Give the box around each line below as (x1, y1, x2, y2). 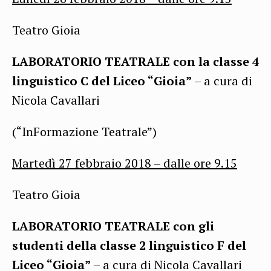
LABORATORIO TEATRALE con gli (12, 217, 214, 234)
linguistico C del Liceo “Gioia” (12, 72, 192, 89)
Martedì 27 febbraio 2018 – (12, 154, 163, 171)
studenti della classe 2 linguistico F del (12, 237, 246, 253)
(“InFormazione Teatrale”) (12, 123, 157, 140)
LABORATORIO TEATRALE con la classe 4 (12, 53, 259, 70)
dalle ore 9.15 (163, 154, 237, 171)
